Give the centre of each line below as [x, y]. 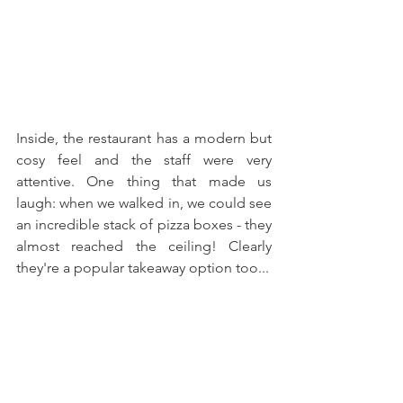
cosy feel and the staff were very [144, 160]
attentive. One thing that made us [144, 181]
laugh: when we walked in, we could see [144, 203]
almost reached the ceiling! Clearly [144, 246]
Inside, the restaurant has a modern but [144, 138]
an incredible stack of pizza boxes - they [144, 224]
